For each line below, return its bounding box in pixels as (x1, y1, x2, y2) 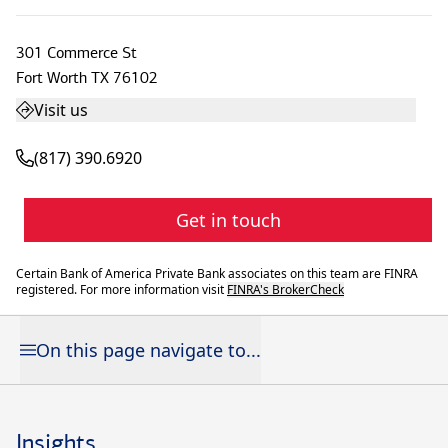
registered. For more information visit (16, 281, 227, 298)
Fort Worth (16, 68, 87, 87)
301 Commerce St (16, 43, 137, 62)
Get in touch (175, 208, 281, 232)
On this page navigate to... (36, 338, 261, 362)
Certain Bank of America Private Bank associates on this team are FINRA (16, 265, 418, 282)
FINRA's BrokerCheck (227, 281, 344, 298)
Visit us (34, 99, 88, 121)
